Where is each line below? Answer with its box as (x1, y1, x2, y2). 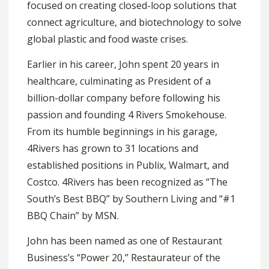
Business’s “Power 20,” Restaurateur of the (27, 250, 220, 264)
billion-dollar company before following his (27, 91, 220, 104)
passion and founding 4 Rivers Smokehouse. (27, 107, 226, 121)
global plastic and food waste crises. (27, 32, 188, 46)
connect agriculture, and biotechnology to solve (27, 15, 241, 29)
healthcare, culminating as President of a (27, 74, 211, 88)
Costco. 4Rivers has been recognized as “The (27, 175, 228, 189)
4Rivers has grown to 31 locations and (27, 141, 198, 155)
